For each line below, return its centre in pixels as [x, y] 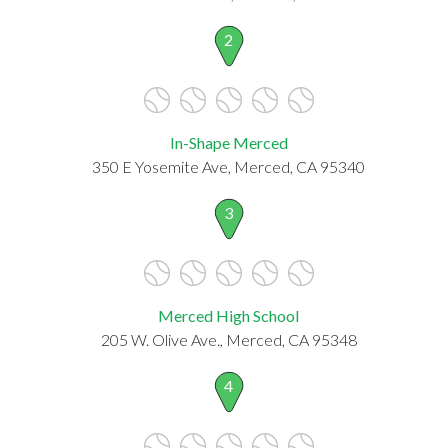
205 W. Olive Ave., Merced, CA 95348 [228, 339]
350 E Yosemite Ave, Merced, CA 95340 [228, 166]
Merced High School [228, 315]
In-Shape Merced [228, 142]
